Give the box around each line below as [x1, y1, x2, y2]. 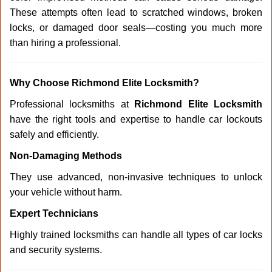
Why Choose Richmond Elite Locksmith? [10, 78, 199, 88]
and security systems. [10, 245, 102, 255]
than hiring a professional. [10, 38, 121, 48]
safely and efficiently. [10, 129, 99, 140]
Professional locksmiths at [10, 99, 135, 109]
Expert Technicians [10, 208, 98, 219]
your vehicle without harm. [10, 187, 122, 197]
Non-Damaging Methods [10, 151, 122, 161]
